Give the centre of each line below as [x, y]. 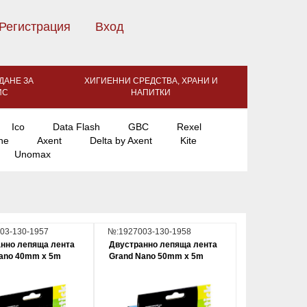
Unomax [33, 154]
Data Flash [76, 127]
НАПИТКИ [151, 93]
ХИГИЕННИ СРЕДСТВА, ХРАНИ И [151, 81]
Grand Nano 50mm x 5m [156, 256]
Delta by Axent [121, 140]
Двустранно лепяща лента [163, 245]
